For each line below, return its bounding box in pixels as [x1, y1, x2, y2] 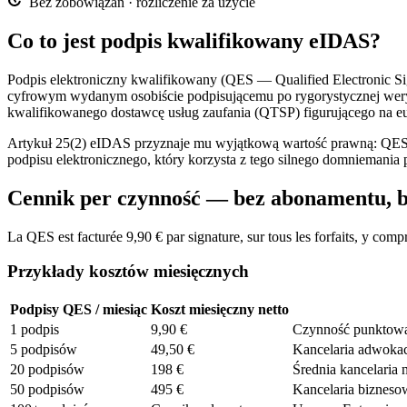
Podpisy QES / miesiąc [10, 301, 147, 317]
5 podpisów [10, 341, 77, 357]
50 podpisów [10, 381, 84, 397]
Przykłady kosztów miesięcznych [7, 262, 249, 282]
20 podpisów [10, 361, 84, 377]
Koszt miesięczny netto [151, 301, 289, 317]
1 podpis [10, 321, 59, 337]
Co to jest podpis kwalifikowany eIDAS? [7, 28, 381, 53]
